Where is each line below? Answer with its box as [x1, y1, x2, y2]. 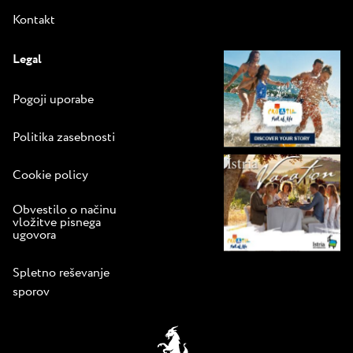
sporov [13, 282, 50, 301]
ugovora [13, 225, 56, 244]
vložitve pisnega [13, 213, 101, 232]
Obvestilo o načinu [13, 200, 117, 219]
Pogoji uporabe [13, 90, 94, 109]
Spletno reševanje [13, 263, 110, 282]
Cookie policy [13, 165, 88, 184]
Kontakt [13, 10, 55, 29]
